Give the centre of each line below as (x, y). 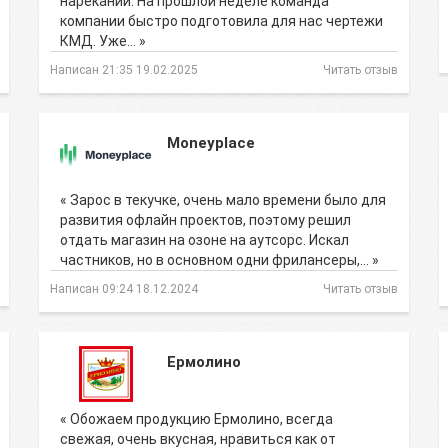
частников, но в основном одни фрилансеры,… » (219, 260)
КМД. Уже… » (103, 41)
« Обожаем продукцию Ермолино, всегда (196, 419)
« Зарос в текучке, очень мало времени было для (223, 200)
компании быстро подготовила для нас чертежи (221, 21)
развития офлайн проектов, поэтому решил (205, 220)
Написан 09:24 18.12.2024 (124, 289)
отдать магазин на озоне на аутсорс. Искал (204, 240)
